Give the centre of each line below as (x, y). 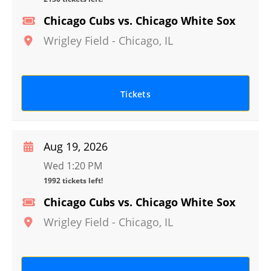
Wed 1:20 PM (73, 166)
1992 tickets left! (73, 181)
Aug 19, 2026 (76, 146)
